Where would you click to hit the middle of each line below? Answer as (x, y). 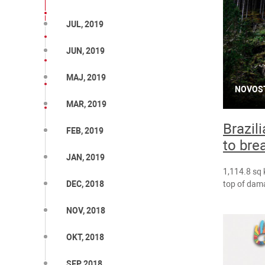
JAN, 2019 (85, 158)
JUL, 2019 (85, 25)
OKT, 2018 (85, 237)
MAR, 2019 (86, 104)
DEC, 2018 (85, 184)
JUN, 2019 (85, 51)
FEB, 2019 (85, 131)
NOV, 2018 (86, 211)
